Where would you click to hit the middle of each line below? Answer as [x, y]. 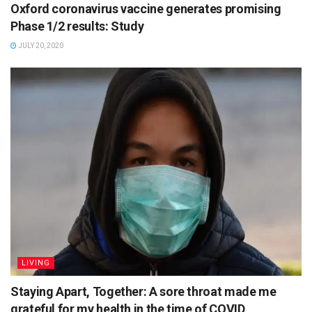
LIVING [36, 263]
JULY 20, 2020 [40, 45]
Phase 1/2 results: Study [77, 26]
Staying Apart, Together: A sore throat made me [143, 291]
